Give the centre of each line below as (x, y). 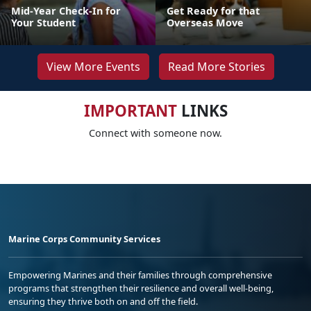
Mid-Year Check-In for (66, 11)
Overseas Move (205, 23)
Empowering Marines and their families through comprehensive (140, 275)
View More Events (93, 67)
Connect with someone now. (155, 133)
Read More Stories (216, 67)
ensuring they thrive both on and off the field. (103, 301)
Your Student (43, 23)
